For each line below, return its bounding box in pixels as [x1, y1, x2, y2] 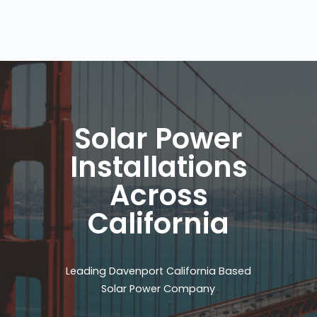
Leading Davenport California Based [65, 264, 251, 279]
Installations [69, 147, 248, 188]
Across [109, 175, 208, 216]
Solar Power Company [101, 282, 216, 296]
